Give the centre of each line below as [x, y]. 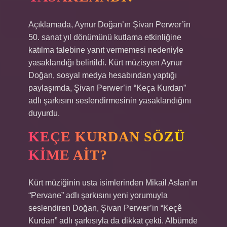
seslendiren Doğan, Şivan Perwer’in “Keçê [105, 208]
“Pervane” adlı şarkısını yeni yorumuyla [98, 195]
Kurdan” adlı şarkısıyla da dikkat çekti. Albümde [113, 221]
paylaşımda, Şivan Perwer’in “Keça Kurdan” [107, 88]
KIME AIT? [68, 155]
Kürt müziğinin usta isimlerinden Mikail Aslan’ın [113, 183]
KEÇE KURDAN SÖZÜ [107, 137]
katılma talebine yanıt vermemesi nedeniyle [106, 50]
